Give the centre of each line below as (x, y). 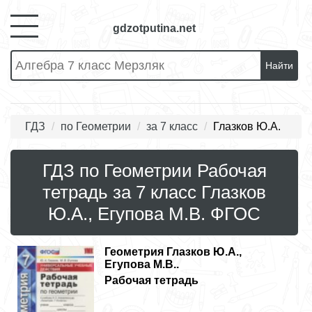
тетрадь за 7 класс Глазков (154, 192)
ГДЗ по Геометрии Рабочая (154, 171)
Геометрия (134, 252)
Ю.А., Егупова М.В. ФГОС (154, 214)
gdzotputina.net (154, 28)
